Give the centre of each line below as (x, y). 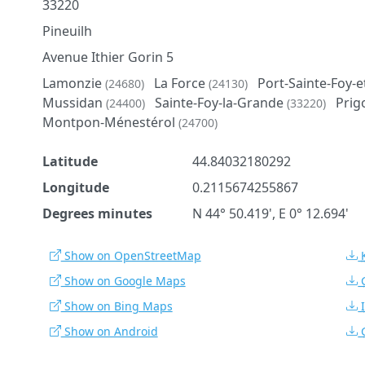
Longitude (75, 187)
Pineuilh (67, 31)
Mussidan (74, 102)
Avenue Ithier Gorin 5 (108, 57)
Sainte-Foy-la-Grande (220, 102)
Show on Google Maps (123, 280)
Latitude (70, 161)
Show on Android (109, 331)
